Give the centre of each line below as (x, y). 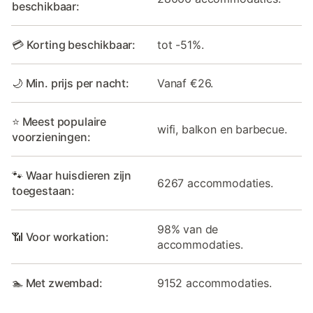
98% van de (188, 229)
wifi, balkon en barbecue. (222, 129)
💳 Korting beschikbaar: (74, 44)
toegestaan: (44, 190)
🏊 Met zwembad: (57, 283)
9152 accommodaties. (214, 283)
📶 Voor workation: (61, 236)
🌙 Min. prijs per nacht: (71, 83)
